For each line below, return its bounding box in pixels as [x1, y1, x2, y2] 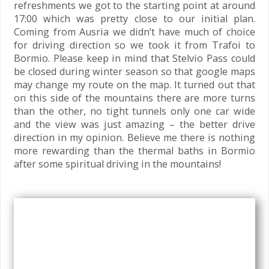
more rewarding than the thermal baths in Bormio [14, 144, 255, 157]
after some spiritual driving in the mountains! [14, 157, 222, 171]
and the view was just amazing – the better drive [14, 117, 255, 131]
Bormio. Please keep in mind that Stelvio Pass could [14, 51, 255, 65]
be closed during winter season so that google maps [14, 64, 255, 78]
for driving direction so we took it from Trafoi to [14, 38, 255, 52]
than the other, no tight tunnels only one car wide [14, 104, 255, 118]
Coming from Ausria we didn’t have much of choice [14, 25, 255, 38]
